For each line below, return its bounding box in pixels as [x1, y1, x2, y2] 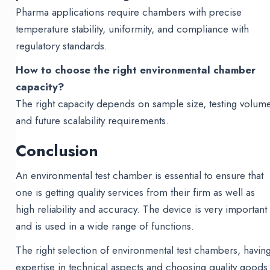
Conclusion [16, 139, 99, 163]
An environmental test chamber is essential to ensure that [16, 168, 264, 183]
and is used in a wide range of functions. [16, 219, 195, 234]
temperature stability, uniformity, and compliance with [16, 22, 250, 37]
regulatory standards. [16, 39, 108, 54]
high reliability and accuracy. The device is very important [16, 202, 268, 217]
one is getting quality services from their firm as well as [16, 185, 256, 200]
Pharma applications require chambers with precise [16, 5, 242, 20]
